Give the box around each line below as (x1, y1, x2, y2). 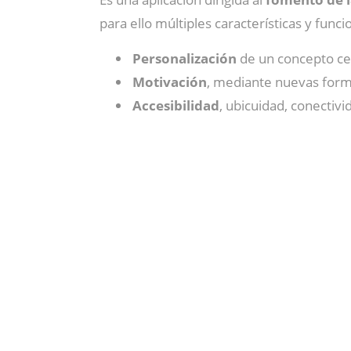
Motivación (132, 73, 207, 91)
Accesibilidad (132, 96, 219, 114)
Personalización (132, 49, 237, 67)
